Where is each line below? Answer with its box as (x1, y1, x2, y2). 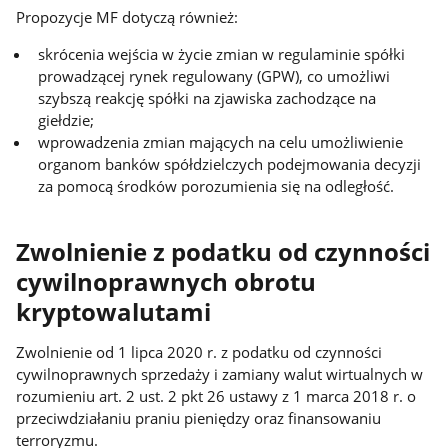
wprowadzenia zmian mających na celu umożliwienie (38, 131, 404, 152)
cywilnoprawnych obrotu (16, 266, 317, 299)
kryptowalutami (16, 296, 212, 329)
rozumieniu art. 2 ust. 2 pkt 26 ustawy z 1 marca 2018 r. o (16, 386, 417, 407)
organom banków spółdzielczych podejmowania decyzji (38, 153, 422, 174)
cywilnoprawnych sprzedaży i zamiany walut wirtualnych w (16, 364, 424, 385)
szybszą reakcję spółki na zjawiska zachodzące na (38, 87, 377, 108)
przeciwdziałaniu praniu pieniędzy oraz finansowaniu (16, 408, 382, 429)
